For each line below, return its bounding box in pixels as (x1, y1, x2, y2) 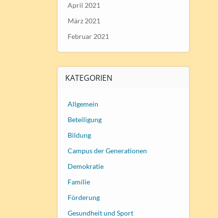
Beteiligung (67, 115, 102, 124)
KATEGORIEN (65, 72, 112, 83)
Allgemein (67, 99, 98, 108)
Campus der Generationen (67, 146, 147, 155)
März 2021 (67, 16, 100, 25)
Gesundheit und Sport (67, 208, 133, 217)
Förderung (67, 193, 100, 201)
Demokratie (67, 162, 104, 170)
